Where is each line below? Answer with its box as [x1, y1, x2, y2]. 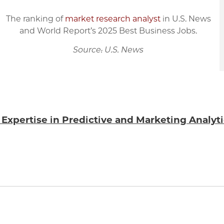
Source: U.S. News [73, 45, 144, 55]
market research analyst [64, 13, 160, 23]
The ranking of [5, 13, 65, 23]
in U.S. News [160, 13, 211, 23]
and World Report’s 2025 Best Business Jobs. [19, 25, 197, 35]
